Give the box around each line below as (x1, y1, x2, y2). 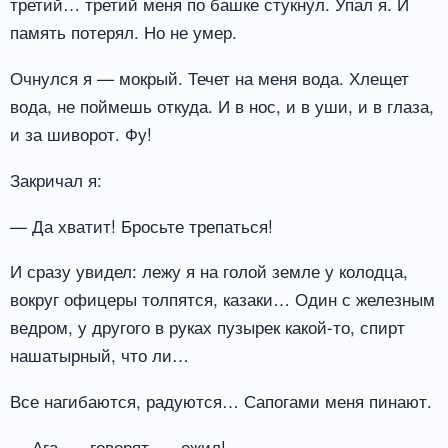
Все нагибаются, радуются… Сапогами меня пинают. (10, 388, 432, 414)
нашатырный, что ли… (10, 342, 189, 368)
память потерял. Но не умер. (10, 19, 237, 45)
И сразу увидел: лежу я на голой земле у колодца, (10, 258, 408, 284)
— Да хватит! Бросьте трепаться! (10, 212, 273, 238)
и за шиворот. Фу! (10, 120, 152, 146)
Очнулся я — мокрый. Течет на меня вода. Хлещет (10, 64, 409, 90)
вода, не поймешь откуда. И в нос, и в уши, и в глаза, (10, 92, 434, 118)
